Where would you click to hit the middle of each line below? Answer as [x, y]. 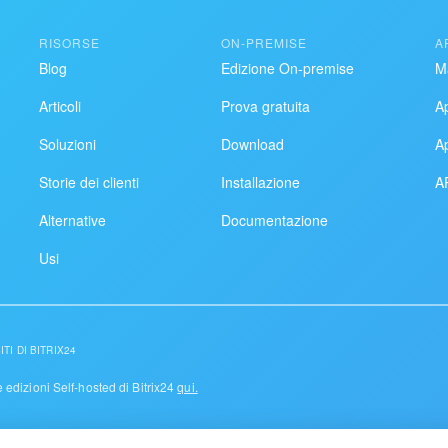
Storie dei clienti [89, 181]
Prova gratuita [265, 105]
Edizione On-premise [287, 67]
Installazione [260, 181]
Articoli [60, 105]
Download [252, 143]
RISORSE [69, 42]
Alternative [72, 219]
